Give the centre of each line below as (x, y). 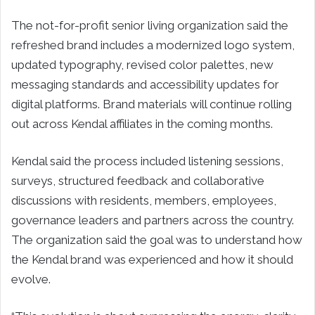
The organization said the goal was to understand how (157, 239)
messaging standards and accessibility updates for (145, 84)
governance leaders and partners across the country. (153, 220)
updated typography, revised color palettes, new (142, 64)
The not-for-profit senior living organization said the (150, 25)
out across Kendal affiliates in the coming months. (142, 123)
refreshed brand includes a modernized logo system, (153, 45)
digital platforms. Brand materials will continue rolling (152, 104)
